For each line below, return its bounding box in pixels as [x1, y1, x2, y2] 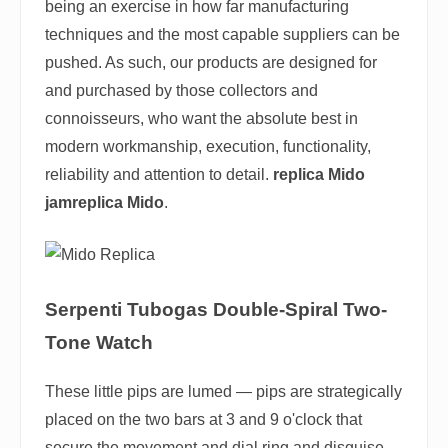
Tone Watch [45, 332, 153, 354]
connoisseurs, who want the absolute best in [45, 110, 358, 128]
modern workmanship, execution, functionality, [45, 138, 371, 156]
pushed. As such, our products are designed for [45, 54, 377, 72]
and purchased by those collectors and [45, 82, 318, 100]
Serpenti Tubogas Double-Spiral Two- [45, 299, 387, 321]
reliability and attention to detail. [45, 166, 273, 184]
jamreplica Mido [45, 194, 164, 212]
